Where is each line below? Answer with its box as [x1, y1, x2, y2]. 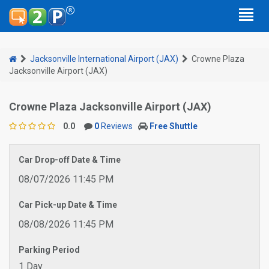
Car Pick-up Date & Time [19, 200, 117, 210]
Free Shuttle [150, 121, 198, 131]
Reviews [99, 121, 133, 131]
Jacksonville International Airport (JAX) [30, 54, 178, 64]
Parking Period [19, 245, 80, 255]
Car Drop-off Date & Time [19, 155, 121, 165]
